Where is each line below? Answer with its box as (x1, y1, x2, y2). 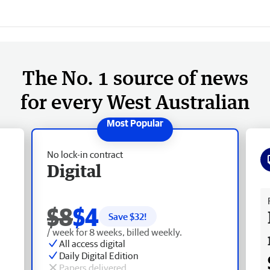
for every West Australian (20, 89, 250, 113)
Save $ (108, 210, 134, 222)
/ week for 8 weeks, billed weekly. (47, 226, 182, 237)
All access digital (59, 237, 125, 249)
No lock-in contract (47, 148, 123, 160)
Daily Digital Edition (59, 250, 139, 261)
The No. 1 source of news (22, 65, 248, 89)
